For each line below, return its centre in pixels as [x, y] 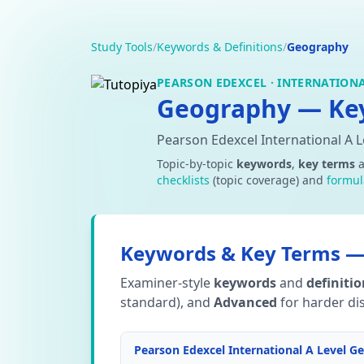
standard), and [167, 302]
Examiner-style [167, 283]
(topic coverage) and [268, 180]
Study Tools [122, 47]
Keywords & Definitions [220, 47]
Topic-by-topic [197, 164]
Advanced [245, 302]
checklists [183, 180]
